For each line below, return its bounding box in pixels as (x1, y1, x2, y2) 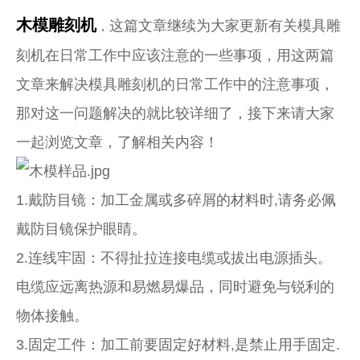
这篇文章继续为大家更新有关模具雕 (109, 18, 341, 34)
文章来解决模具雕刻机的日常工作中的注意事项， (16, 76, 334, 92)
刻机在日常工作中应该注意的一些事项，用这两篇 (16, 47, 334, 63)
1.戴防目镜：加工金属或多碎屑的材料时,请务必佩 (16, 192, 336, 208)
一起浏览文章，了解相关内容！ (16, 134, 219, 150)
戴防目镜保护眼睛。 (16, 221, 146, 237)
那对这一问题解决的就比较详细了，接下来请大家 (16, 105, 334, 121)
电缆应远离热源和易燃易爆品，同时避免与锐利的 (16, 279, 334, 295)
